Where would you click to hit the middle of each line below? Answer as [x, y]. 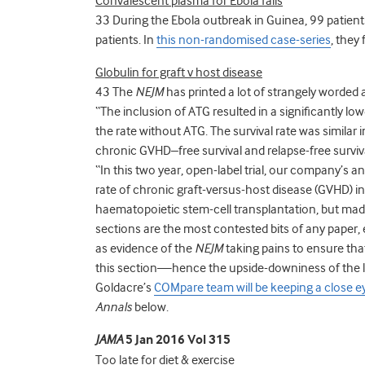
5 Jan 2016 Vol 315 [177, 340]
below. [150, 307]
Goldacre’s [125, 287]
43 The [115, 92]
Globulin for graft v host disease [179, 72]
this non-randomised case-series [244, 40]
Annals [114, 307]
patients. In [126, 40]
